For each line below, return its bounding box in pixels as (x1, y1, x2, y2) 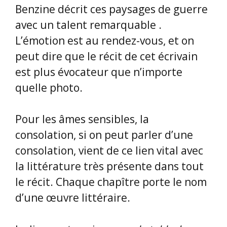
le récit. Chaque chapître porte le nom (15, 175, 207, 190)
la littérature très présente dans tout (15, 159, 204, 174)
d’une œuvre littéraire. (15, 191, 130, 205)
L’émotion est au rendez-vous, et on (15, 33, 194, 48)
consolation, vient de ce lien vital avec (15, 143, 203, 158)
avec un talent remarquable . (15, 17, 162, 32)
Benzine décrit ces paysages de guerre (15, 2, 208, 16)
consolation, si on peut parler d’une (15, 128, 193, 142)
